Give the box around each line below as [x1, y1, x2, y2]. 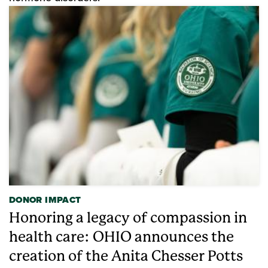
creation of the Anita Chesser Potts [9, 248, 243, 264]
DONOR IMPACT [9, 193, 81, 206]
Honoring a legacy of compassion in [9, 209, 247, 226]
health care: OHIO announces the [9, 229, 234, 245]
